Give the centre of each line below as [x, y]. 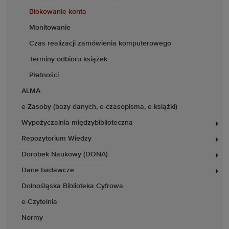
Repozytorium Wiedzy [56, 139]
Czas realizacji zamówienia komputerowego [100, 43]
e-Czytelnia [39, 202]
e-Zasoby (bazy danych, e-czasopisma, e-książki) [99, 107]
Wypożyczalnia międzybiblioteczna [77, 123]
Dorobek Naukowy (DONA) [65, 154]
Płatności [44, 75]
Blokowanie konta [58, 12]
